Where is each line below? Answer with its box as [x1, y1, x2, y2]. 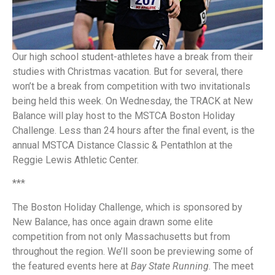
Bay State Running [131, 260, 209, 272]
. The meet [209, 260, 254, 272]
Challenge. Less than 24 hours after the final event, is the [12, 125, 255, 136]
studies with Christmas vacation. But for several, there [12, 66, 243, 77]
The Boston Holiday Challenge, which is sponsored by [12, 201, 242, 213]
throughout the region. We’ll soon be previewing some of [12, 245, 254, 257]
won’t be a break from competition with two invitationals [12, 80, 250, 92]
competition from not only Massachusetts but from [12, 230, 230, 242]
